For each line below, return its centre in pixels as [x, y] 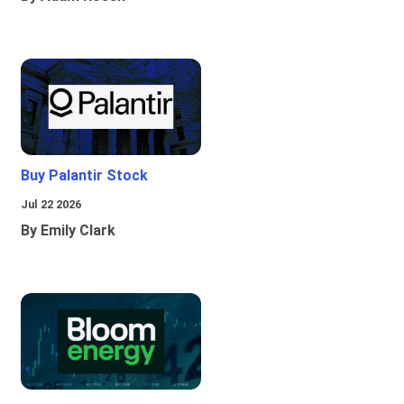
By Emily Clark [68, 231]
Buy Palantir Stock [84, 176]
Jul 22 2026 [51, 205]
